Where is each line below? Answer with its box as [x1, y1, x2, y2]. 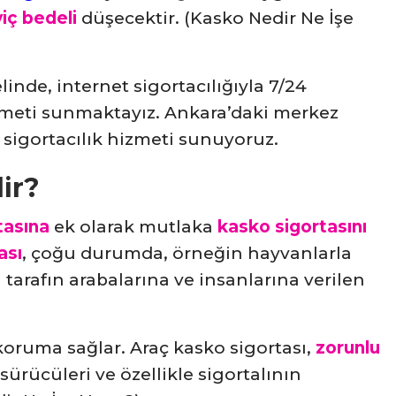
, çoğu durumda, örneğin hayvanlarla [22, 243, 352, 264]
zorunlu [316, 338, 380, 359]
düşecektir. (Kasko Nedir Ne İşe [81, 8, 354, 29]
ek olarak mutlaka [49, 217, 217, 238]
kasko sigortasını [217, 217, 367, 238]
